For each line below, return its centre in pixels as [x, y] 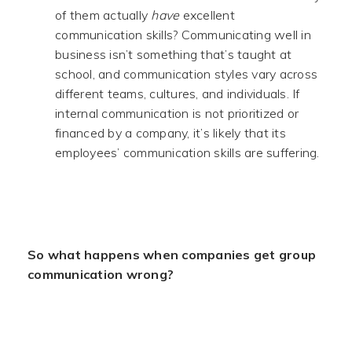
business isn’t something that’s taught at [174, 54]
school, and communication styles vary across [186, 74]
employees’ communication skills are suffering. [187, 152]
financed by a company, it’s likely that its [170, 133]
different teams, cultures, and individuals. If [178, 93]
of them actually [103, 15]
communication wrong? [101, 274]
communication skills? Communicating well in [183, 35]
